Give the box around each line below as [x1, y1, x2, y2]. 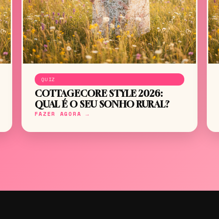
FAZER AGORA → [34, 109, 90, 118]
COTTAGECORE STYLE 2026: [34, 88, 163, 99]
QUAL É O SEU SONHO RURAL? [34, 98, 169, 109]
